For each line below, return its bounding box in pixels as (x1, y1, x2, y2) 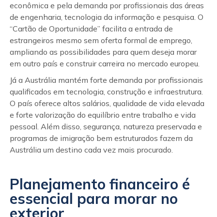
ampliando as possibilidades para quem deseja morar (10, 47, 197, 57)
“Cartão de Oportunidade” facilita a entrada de (10, 24, 173, 33)
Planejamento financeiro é (10, 175, 190, 193)
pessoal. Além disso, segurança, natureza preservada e (10, 122, 202, 131)
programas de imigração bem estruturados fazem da (10, 133, 193, 143)
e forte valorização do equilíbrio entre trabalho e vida (10, 110, 196, 120)
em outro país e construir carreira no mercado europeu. (10, 59, 200, 68)
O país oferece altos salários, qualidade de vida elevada (10, 98, 204, 108)
